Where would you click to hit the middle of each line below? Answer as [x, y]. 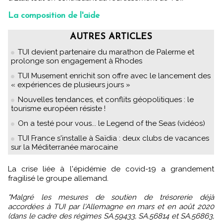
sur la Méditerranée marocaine [64, 147]
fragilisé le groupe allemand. [58, 179]
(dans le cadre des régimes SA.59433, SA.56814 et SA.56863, [111, 216]
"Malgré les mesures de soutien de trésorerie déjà [111, 197]
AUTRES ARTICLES [111, 37]
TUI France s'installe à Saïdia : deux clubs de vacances [113, 139]
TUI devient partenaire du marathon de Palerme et [106, 52]
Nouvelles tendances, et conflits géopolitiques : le [106, 100]
